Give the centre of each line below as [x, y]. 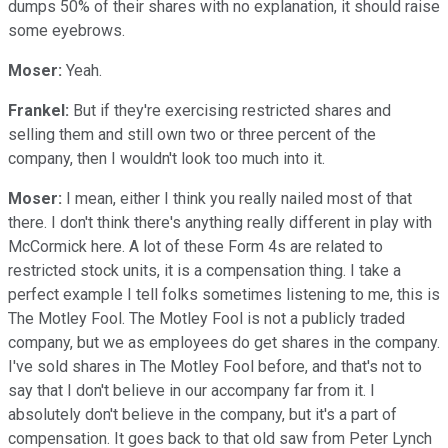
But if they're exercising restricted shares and [230, 110]
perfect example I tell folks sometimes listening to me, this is [224, 294]
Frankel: [38, 110]
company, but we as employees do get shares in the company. [224, 342]
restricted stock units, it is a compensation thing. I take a [204, 270]
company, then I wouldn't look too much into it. [166, 158]
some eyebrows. [66, 30]
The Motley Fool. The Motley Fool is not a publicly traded [206, 318]
